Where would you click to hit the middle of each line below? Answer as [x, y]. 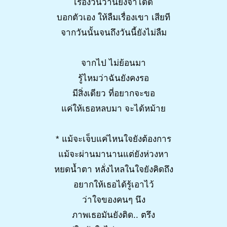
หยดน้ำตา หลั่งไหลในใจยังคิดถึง [113, 170]
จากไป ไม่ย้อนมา [113, 63]
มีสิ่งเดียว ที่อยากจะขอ [113, 94]
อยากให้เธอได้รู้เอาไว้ [113, 185]
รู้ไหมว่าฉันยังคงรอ [113, 79]
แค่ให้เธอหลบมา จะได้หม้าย [113, 109]
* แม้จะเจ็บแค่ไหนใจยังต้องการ [113, 139]
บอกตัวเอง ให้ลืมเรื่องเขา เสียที [113, 18]
